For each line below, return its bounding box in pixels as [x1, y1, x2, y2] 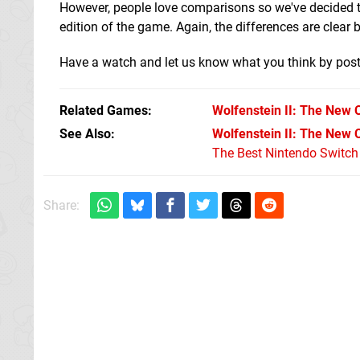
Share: [43, 197, 80, 213]
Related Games [59, 102, 148, 118]
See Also [59, 125, 111, 141]
